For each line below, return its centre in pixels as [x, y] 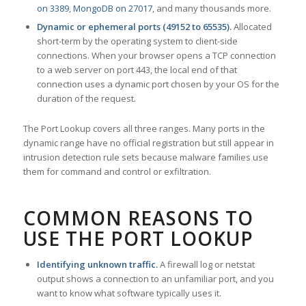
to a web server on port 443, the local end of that [137, 70]
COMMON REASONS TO [138, 218]
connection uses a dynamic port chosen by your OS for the [158, 84]
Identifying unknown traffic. [97, 265]
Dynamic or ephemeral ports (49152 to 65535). [134, 27]
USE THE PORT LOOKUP [138, 239]
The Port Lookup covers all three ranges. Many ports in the [144, 129]
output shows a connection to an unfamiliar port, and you [155, 279]
